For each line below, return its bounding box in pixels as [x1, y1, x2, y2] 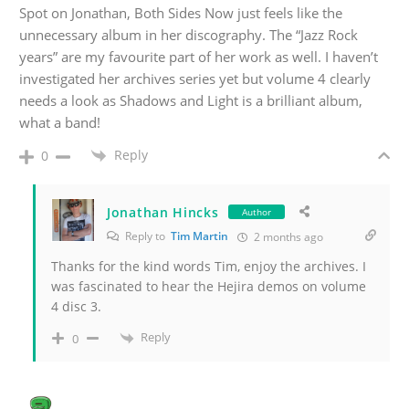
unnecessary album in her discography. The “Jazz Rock [19, 26, 358, 45]
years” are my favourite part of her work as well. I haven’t [19, 47, 378, 67]
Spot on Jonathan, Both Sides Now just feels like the [19, 4, 342, 23]
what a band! [19, 113, 100, 132]
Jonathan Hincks [107, 203, 219, 221]
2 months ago [251, 229, 323, 246]
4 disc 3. [51, 298, 101, 316]
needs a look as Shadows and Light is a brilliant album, [19, 91, 362, 110]
